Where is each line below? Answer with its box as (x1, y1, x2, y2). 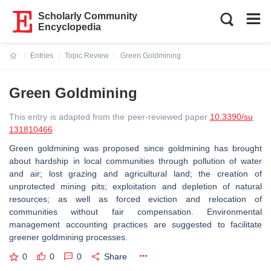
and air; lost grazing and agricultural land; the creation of (9, 169, 262, 178)
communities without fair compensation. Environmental (9, 207, 262, 217)
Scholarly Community (38, 11, 138, 21)
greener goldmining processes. (9, 232, 128, 242)
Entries (30, 51, 53, 60)
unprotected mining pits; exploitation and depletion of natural (9, 181, 262, 191)
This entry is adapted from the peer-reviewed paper (9, 112, 210, 122)
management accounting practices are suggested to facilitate (9, 220, 262, 229)
